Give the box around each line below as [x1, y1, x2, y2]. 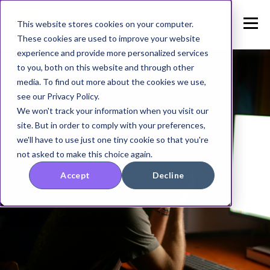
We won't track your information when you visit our [17, 105, 209, 116]
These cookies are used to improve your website [17, 33, 200, 43]
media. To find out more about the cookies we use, [17, 77, 206, 87]
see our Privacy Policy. [17, 91, 99, 101]
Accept [60, 170, 90, 181]
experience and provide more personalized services [17, 48, 209, 58]
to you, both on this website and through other [17, 62, 194, 72]
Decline [152, 170, 184, 181]
